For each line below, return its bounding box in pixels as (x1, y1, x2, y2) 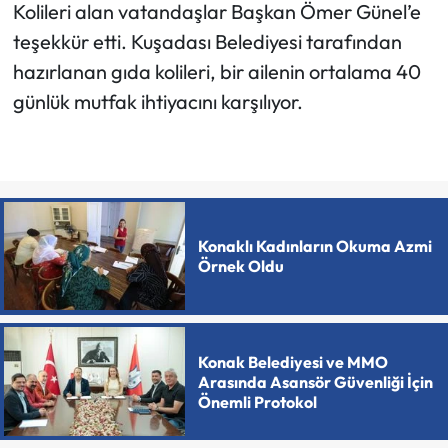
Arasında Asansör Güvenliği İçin (197, 371, 433, 392)
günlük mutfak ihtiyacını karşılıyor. (12, 88, 303, 114)
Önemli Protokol (197, 391, 317, 412)
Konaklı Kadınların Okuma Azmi (197, 236, 432, 257)
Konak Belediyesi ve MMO (197, 351, 388, 372)
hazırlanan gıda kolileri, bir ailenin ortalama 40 (12, 58, 421, 84)
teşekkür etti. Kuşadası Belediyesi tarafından (12, 28, 402, 54)
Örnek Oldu (197, 256, 284, 277)
